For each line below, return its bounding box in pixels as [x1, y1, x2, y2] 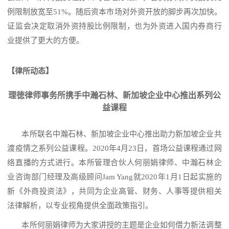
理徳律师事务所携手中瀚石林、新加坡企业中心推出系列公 [8, 91, 221, 100]
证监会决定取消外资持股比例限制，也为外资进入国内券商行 [7, 22, 222, 31]
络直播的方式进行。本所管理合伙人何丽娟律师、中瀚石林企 [7, 158, 222, 167]
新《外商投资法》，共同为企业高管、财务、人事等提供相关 [7, 187, 222, 196]
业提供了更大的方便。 [7, 36, 84, 45]
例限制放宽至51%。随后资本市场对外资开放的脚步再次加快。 [7, 8, 222, 16]
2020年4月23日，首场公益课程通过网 [92, 144, 222, 153]
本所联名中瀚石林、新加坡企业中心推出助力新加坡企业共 [21, 130, 222, 139]
